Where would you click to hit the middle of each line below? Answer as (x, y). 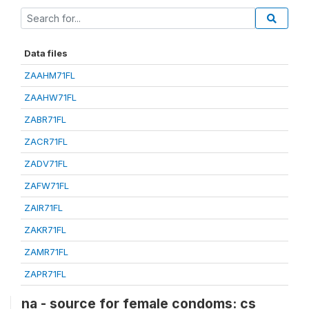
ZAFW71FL (47, 185)
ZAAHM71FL (50, 75)
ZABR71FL (45, 119)
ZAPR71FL (45, 273)
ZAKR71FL (45, 229)
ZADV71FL (46, 163)
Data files (46, 53)
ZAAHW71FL (50, 97)
